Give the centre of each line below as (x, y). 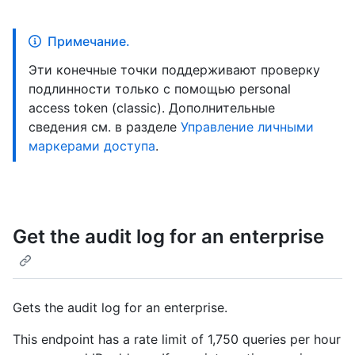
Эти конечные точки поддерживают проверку (174, 70)
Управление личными (247, 127)
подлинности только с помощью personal (160, 89)
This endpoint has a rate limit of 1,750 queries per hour (177, 340)
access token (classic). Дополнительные (152, 108)
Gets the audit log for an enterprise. (120, 308)
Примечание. (89, 41)
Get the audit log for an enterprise (168, 237)
